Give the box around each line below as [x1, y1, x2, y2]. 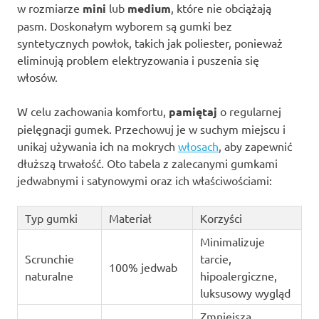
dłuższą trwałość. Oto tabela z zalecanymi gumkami [17, 156, 278, 171]
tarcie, [199, 251, 231, 266]
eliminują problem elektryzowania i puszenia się [17, 53, 259, 68]
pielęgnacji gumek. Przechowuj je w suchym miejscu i [17, 122, 286, 137]
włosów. [17, 70, 58, 85]
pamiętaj [169, 104, 217, 120]
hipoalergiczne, [199, 268, 277, 283]
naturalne [24, 268, 73, 283]
